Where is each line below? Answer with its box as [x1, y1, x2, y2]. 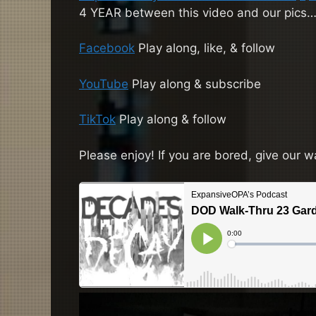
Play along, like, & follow [135, 41, 275, 56]
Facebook [79, 41, 135, 56]
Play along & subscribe [128, 76, 261, 91]
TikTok [79, 112, 116, 127]
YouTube [79, 76, 128, 91]
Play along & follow [116, 112, 226, 127]
